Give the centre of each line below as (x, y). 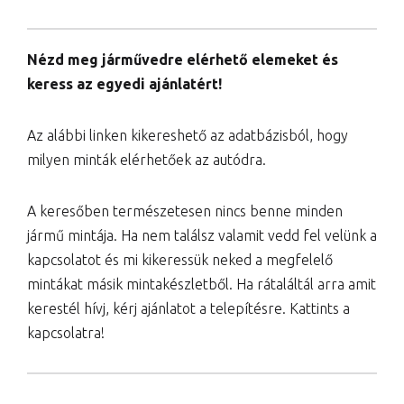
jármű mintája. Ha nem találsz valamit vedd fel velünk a (202, 235)
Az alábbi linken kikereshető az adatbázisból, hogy (188, 135)
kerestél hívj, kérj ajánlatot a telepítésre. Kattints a (188, 308)
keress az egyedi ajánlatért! (124, 83)
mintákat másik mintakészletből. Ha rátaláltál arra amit (202, 284)
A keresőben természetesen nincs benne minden (185, 211)
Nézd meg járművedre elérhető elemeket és (183, 59)
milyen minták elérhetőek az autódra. (147, 159)
